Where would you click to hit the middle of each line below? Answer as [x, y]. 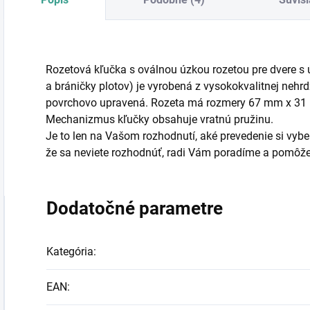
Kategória [70, 252]
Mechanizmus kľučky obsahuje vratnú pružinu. [159, 120]
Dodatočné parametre [135, 209]
